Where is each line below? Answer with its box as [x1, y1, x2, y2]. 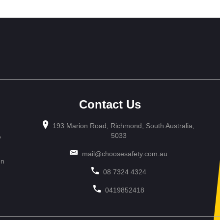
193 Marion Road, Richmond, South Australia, [51, 122, 194, 130]
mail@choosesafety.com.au [82, 150, 167, 158]
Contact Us [79, 98, 141, 111]
